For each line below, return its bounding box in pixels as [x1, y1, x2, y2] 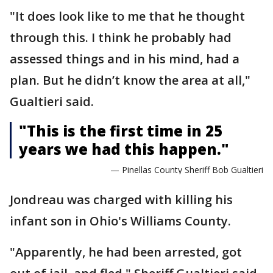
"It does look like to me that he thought [10, 7, 245, 24]
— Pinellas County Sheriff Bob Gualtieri [110, 163, 263, 175]
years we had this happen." [19, 138, 229, 159]
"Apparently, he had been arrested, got [10, 243, 242, 260]
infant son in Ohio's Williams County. [10, 212, 234, 229]
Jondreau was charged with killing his [10, 191, 233, 208]
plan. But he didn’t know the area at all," [10, 71, 250, 88]
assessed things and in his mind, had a [10, 50, 239, 67]
